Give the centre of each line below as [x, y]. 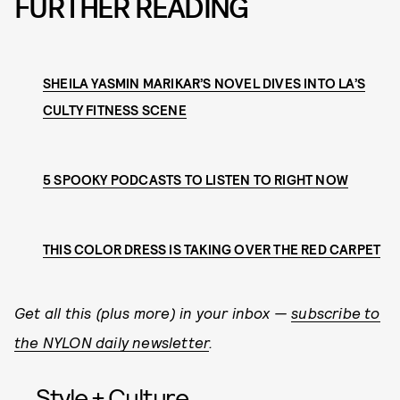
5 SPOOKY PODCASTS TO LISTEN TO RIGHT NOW [196, 179]
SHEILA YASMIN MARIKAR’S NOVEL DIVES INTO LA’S [204, 83]
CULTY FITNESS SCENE [115, 109]
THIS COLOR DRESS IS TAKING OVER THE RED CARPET [212, 249]
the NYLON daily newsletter [112, 342]
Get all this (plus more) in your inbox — [153, 312]
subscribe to [336, 312]
